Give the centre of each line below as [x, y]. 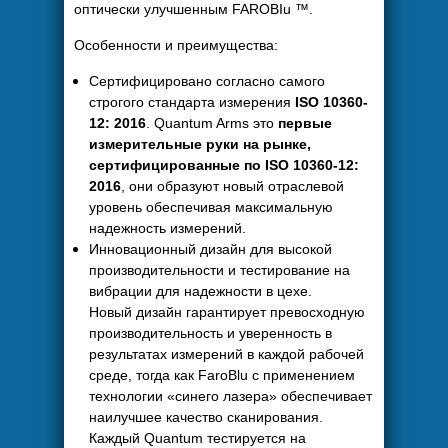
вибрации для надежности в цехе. [200, 291]
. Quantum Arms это [212, 123]
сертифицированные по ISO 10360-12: [224, 165]
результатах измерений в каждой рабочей [226, 354]
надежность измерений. [167, 228]
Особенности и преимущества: [176, 45]
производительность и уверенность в [210, 333]
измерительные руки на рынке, [200, 144]
